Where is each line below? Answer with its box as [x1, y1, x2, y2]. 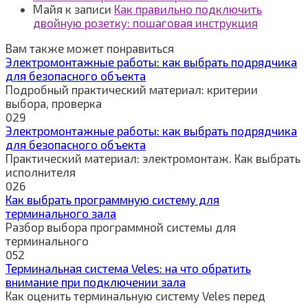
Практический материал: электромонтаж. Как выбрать [5, 151, 300, 165]
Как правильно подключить [114, 1, 262, 16]
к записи [63, 1, 114, 16]
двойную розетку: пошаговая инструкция [33, 15, 258, 30]
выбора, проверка [5, 96, 102, 110]
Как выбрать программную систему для [5, 192, 219, 206]
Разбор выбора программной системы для [5, 219, 236, 234]
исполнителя [5, 164, 76, 179]
